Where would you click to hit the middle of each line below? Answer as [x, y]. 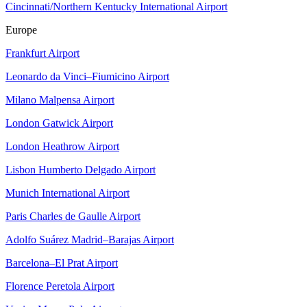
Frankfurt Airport [42, 53]
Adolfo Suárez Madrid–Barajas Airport [90, 239]
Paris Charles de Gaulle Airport [73, 216]
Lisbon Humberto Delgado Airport [81, 169]
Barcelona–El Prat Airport [62, 262]
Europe [21, 29]
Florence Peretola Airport [60, 286]
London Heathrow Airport [62, 146]
